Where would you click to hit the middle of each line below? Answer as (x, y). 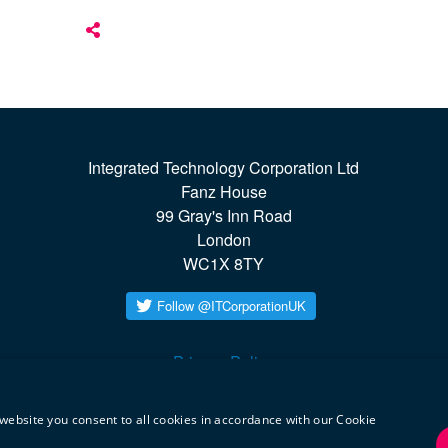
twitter (244, 410)
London (223, 240)
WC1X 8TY (224, 264)
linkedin (275, 410)
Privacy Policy (224, 362)
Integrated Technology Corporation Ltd (224, 168)
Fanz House (223, 192)
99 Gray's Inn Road (223, 216)
